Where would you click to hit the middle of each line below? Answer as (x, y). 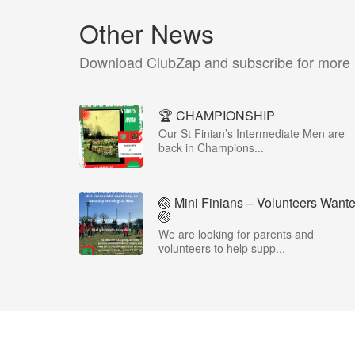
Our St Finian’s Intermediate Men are (252, 133)
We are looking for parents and (236, 234)
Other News (147, 32)
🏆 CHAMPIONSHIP (217, 115)
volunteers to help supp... (222, 248)
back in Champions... (211, 147)
